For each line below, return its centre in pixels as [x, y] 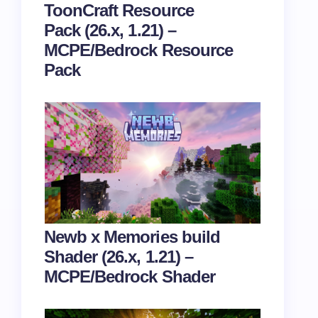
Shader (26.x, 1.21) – [119, 257]
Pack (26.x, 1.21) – [110, 30]
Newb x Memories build [132, 237]
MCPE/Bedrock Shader [130, 276]
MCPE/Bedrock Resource [138, 50]
